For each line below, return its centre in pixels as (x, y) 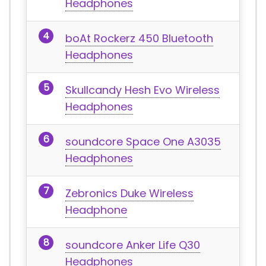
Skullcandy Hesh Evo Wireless (142, 90)
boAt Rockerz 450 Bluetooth (139, 38)
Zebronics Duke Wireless (129, 193)
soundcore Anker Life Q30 (133, 245)
